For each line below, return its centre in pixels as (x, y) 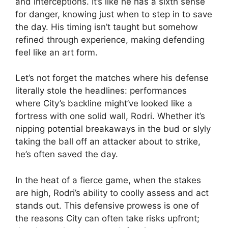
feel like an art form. (56, 52)
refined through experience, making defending (110, 39)
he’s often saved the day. (67, 154)
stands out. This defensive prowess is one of (107, 205)
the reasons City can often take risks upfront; (107, 218)
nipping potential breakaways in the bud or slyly (113, 129)
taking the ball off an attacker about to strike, (108, 141)
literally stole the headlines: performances (101, 91)
